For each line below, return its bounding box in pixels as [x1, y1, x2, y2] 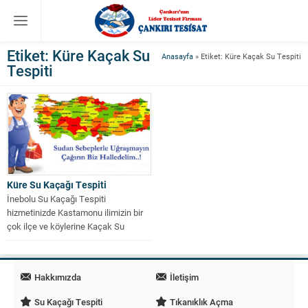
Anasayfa [162, 51, 193, 61]
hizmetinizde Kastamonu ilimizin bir [7, 206, 143, 219]
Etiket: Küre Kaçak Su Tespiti [201, 51, 301, 61]
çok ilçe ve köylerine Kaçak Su [7, 219, 124, 232]
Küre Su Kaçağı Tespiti [7, 177, 107, 191]
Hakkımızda [34, 270, 81, 283]
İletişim [170, 270, 199, 283]
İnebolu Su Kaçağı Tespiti [7, 192, 106, 205]
